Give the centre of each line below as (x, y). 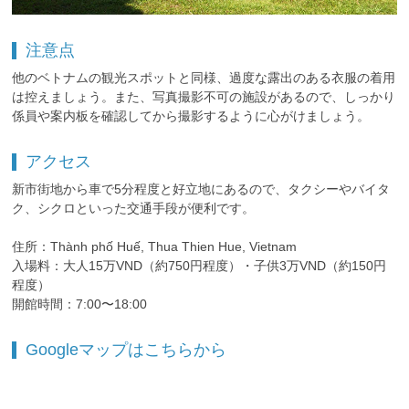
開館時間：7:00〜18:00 (80, 304)
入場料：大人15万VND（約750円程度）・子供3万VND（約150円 (199, 265)
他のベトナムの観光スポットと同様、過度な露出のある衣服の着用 (204, 77)
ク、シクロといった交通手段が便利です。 (134, 208)
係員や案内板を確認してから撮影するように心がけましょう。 (191, 115)
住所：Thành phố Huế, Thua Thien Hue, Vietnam (155, 246)
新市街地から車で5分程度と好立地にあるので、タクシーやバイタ (201, 189)
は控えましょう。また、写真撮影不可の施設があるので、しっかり (204, 96)
